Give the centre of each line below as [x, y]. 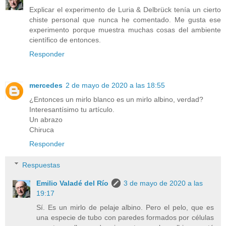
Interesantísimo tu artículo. [72, 110]
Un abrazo [46, 120]
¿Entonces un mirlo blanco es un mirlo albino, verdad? [116, 100]
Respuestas [41, 165]
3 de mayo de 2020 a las [163, 183]
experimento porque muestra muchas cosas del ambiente [125, 30]
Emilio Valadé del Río [73, 183]
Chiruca [42, 130]
